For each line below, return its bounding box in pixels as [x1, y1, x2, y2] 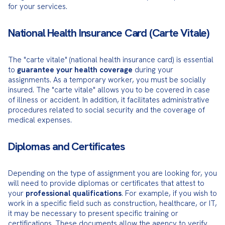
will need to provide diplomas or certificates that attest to [8, 178, 204, 188]
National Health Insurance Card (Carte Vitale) [8, 26, 209, 40]
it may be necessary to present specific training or [8, 208, 178, 218]
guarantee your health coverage [17, 65, 133, 75]
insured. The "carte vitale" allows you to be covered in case [8, 85, 210, 95]
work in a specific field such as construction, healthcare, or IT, [8, 198, 217, 208]
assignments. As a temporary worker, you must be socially [8, 75, 206, 85]
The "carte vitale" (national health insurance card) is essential [8, 55, 213, 65]
